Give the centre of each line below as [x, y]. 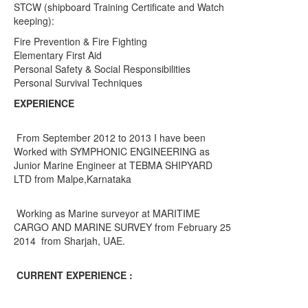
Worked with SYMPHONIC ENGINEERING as [112, 151]
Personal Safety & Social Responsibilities [102, 69]
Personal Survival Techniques [78, 82]
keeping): [34, 21]
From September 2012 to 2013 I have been [110, 137]
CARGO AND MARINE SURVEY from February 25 [122, 227]
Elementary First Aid [58, 55]
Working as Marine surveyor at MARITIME [107, 213]
